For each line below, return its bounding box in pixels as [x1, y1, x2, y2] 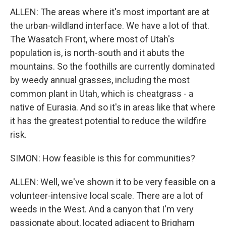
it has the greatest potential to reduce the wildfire [10, 116, 206, 126]
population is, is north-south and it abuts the [10, 47, 185, 58]
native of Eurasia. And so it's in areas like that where [10, 102, 215, 112]
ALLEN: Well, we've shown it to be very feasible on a [10, 177, 215, 187]
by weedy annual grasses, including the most [10, 75, 190, 85]
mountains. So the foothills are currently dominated [10, 61, 215, 72]
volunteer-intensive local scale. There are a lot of [10, 190, 204, 201]
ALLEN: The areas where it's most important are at [10, 7, 209, 17]
